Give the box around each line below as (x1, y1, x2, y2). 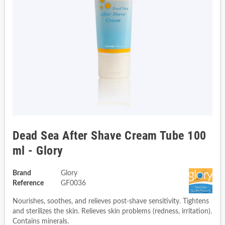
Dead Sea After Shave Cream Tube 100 (13, 129, 206, 143)
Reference (13, 180, 44, 187)
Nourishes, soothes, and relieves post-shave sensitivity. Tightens (13, 198, 209, 205)
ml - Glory (13, 144, 63, 158)
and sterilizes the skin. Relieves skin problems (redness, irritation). (13, 208, 212, 215)
